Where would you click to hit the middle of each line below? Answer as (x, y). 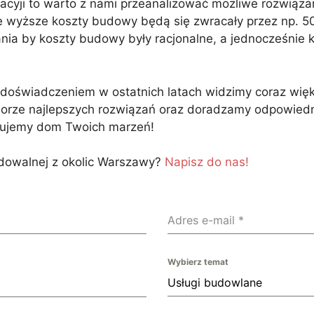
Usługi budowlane (215, 283)
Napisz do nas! (207, 162)
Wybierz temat (198, 262)
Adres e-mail (203, 220)
